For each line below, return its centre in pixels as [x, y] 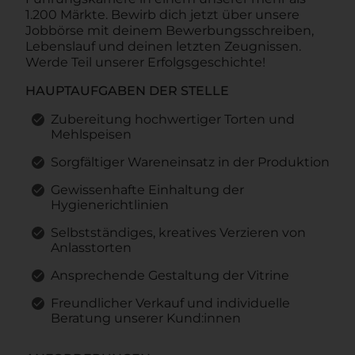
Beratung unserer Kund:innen [146, 318]
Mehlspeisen [91, 134]
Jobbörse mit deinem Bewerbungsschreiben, [170, 30]
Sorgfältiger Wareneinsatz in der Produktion [190, 162]
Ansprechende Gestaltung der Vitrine [170, 275]
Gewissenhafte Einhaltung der [147, 189]
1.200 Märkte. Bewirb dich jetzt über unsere [162, 14]
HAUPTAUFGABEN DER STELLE [127, 90]
